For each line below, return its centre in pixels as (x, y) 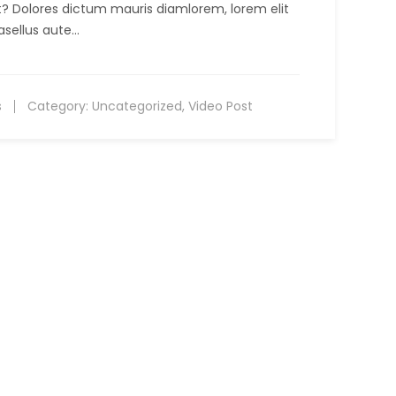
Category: (58, 106)
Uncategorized (137, 106)
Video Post (221, 106)
